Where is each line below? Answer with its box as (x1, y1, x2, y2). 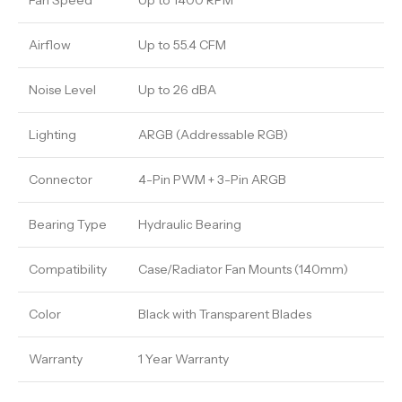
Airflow (29, 37, 71, 53)
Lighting (29, 127, 76, 143)
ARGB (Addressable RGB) (138, 127, 288, 143)
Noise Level (29, 82, 96, 98)
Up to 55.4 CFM (138, 37, 226, 53)
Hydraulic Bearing (138, 216, 241, 232)
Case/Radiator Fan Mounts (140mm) (138, 261, 348, 277)
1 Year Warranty (138, 351, 229, 367)
